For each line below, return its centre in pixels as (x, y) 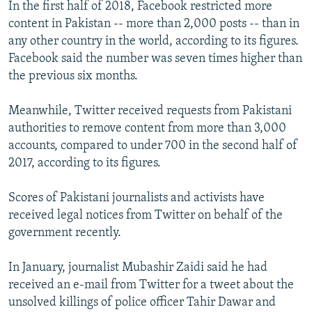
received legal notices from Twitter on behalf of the (146, 216)
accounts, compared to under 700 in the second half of (153, 146)
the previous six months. (73, 77)
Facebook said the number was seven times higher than (155, 59)
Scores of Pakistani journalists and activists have (136, 198)
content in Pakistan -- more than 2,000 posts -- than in (154, 24)
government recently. (65, 233)
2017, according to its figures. (85, 164)
